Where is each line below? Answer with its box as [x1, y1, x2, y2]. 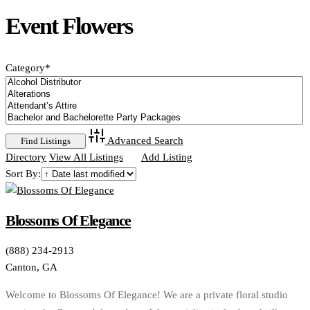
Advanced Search [107, 135, 183, 147]
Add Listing [140, 152, 192, 163]
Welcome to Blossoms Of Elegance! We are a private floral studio [6, 289, 288, 300]
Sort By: [6, 168, 41, 180]
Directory [6, 152, 46, 163]
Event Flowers [6, 13, 132, 39]
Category [6, 62, 45, 74]
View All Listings [49, 152, 123, 163]
